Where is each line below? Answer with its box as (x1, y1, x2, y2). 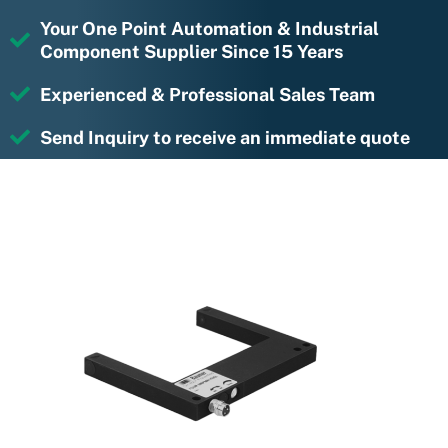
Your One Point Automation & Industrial (40, 17, 379, 39)
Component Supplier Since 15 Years (40, 40, 343, 62)
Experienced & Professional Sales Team (40, 83, 375, 105)
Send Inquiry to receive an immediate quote (40, 126, 410, 148)
